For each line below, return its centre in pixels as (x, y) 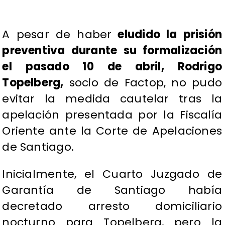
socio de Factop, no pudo (143, 83)
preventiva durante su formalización (112, 51)
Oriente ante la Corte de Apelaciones (112, 131)
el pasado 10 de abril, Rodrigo (112, 67)
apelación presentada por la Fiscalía (112, 115)
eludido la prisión (167, 35)
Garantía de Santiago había (112, 190)
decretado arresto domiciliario (112, 206)
